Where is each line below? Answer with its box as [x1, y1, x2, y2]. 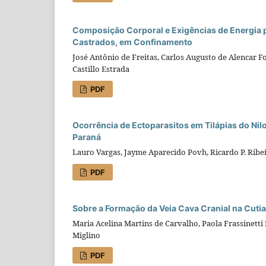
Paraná [72, 131, 101, 142]
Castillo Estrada [72, 63, 129, 74]
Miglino [72, 229, 100, 240]
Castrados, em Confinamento [72, 36, 192, 47]
